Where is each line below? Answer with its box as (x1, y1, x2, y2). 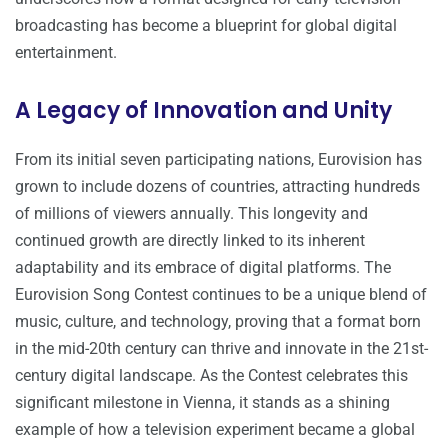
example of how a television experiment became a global (15, 420, 415, 440)
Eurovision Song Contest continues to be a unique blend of (15, 285, 427, 305)
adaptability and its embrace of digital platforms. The (15, 258, 391, 278)
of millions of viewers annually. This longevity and (15, 204, 368, 224)
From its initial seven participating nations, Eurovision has (15, 150, 422, 170)
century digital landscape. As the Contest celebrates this (15, 366, 408, 386)
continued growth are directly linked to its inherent (15, 231, 365, 251)
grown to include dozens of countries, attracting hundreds (15, 177, 420, 197)
